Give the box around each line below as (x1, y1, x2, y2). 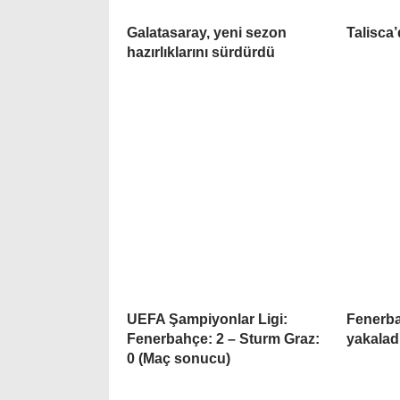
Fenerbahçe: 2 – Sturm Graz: (127, 330, 320, 346)
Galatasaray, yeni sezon (127, 24, 287, 40)
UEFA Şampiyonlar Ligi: (127, 311, 287, 327)
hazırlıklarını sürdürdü (127, 44, 275, 60)
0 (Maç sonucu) (127, 350, 230, 366)
